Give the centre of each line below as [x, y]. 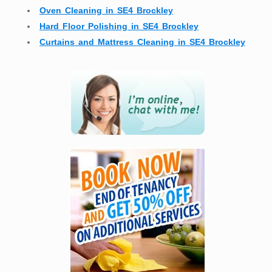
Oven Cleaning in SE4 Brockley [106, 11]
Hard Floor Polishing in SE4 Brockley [119, 26]
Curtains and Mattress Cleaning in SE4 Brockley [142, 42]
